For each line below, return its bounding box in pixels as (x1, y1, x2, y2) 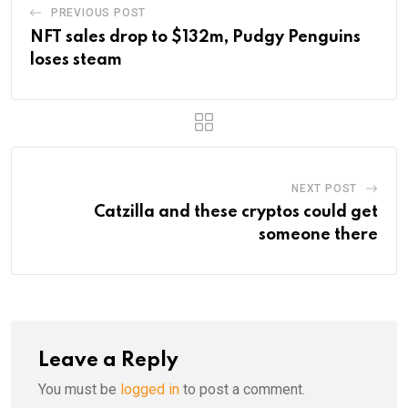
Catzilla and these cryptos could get (94, 204, 378, 221)
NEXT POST (291, 182, 358, 196)
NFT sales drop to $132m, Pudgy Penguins (30, 29, 361, 46)
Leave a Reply (38, 351, 178, 372)
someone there (259, 227, 378, 244)
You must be (38, 381, 120, 399)
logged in (120, 381, 179, 399)
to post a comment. (179, 381, 305, 399)
